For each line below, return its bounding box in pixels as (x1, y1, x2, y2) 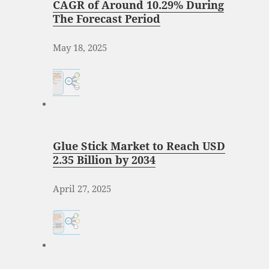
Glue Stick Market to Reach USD (52, 139, 225, 154)
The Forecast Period (52, 11, 160, 26)
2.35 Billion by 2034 (52, 153, 156, 168)
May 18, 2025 (52, 41, 107, 54)
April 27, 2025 (52, 183, 111, 195)
